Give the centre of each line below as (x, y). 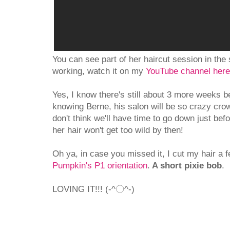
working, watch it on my (99, 71)
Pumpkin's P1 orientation (100, 166)
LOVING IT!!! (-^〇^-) (93, 189)
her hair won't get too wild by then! (118, 130)
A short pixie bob (186, 166)
